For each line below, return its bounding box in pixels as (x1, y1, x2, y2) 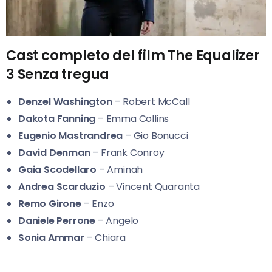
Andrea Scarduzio (18, 179, 106, 194)
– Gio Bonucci (123, 128, 188, 143)
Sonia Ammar (18, 230, 84, 245)
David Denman (18, 145, 90, 160)
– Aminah (97, 162, 143, 177)
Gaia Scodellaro (18, 162, 97, 177)
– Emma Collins (95, 111, 169, 126)
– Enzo (81, 196, 114, 211)
